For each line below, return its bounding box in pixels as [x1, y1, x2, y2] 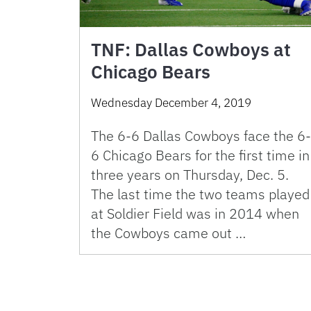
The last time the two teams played [91, 184, 310, 203]
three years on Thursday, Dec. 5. [91, 165, 289, 184]
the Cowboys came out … [91, 223, 246, 242]
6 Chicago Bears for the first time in [91, 145, 310, 165]
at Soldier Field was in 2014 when [91, 203, 299, 223]
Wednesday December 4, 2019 [91, 94, 251, 110]
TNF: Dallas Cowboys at [91, 37, 291, 61]
